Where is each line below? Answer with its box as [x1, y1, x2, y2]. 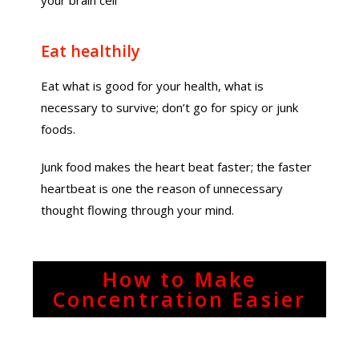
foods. [41, 121, 76, 137]
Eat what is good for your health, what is [41, 78, 264, 94]
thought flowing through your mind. [41, 202, 235, 218]
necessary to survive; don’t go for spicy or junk [41, 99, 299, 115]
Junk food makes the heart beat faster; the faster [41, 159, 313, 175]
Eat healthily [41, 40, 141, 62]
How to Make [102, 265, 257, 292]
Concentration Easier [52, 285, 306, 313]
